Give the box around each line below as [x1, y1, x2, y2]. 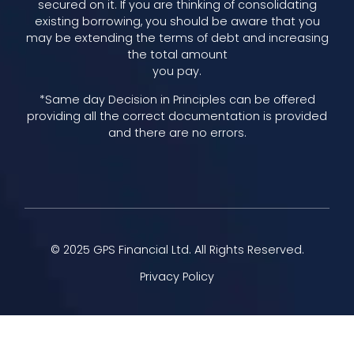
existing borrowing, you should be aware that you [34, 13, 320, 30]
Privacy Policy [140, 269, 214, 285]
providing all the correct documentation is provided [27, 107, 327, 124]
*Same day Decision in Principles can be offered [39, 91, 315, 107]
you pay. [153, 63, 201, 80]
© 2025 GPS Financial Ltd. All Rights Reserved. [50, 242, 304, 258]
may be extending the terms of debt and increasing [25, 30, 329, 47]
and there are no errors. [107, 124, 247, 141]
